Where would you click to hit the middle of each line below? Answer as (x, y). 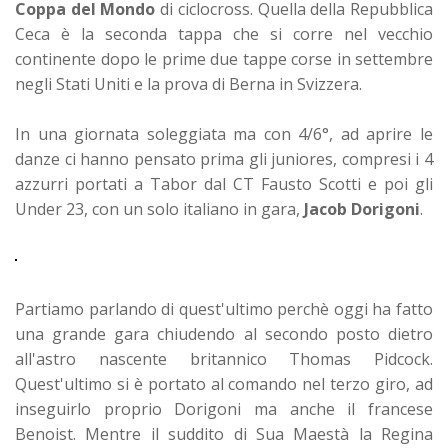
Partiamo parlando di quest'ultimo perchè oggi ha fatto (224, 308)
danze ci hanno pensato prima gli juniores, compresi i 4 (224, 158)
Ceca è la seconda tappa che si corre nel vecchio (224, 33)
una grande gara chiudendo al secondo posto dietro (224, 333)
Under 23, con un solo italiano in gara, (159, 208)
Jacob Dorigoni (362, 208)
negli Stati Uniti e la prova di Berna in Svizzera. (188, 83)
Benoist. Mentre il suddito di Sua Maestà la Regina (224, 433)
